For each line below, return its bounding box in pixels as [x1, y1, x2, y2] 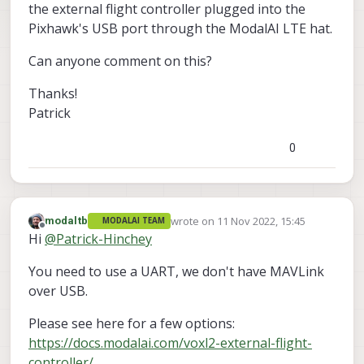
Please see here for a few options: [28, 314, 235, 333]
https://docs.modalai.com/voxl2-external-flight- [28, 334, 312, 353]
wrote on [170, 213, 217, 228]
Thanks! [28, 84, 77, 102]
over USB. [28, 282, 88, 301]
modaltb [45, 214, 88, 227]
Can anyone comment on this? [28, 51, 212, 70]
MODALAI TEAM [102, 215, 166, 227]
